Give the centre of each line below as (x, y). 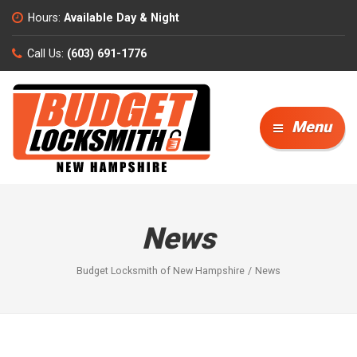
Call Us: (46, 53)
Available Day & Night (121, 17)
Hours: (45, 17)
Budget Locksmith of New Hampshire (160, 271)
